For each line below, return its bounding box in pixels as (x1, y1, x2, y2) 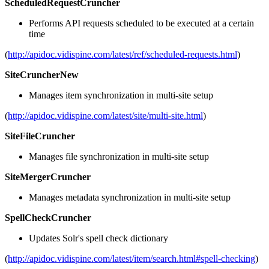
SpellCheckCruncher (5, 212, 91, 223)
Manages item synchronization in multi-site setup (29, 89, 213, 100)
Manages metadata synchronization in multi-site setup (29, 192, 231, 202)
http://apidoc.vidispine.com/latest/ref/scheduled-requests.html (8, 49, 237, 59)
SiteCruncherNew (5, 69, 79, 80)
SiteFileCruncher (5, 130, 75, 141)
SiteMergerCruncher (5, 171, 91, 182)
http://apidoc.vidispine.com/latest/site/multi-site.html (8, 110, 203, 121)
